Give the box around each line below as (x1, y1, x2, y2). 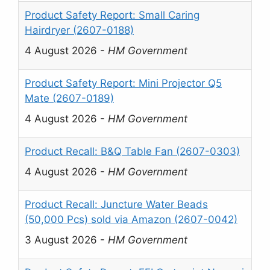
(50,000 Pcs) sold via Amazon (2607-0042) (25, 213, 237, 226)
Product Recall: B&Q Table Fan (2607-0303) (25, 145, 240, 158)
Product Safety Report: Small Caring (25, 9, 199, 22)
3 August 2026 (25, 233, 97, 246)
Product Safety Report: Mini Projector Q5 (25, 77, 222, 90)
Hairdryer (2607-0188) (25, 24, 134, 37)
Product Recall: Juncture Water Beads (25, 198, 208, 211)
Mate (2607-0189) (25, 92, 114, 105)
